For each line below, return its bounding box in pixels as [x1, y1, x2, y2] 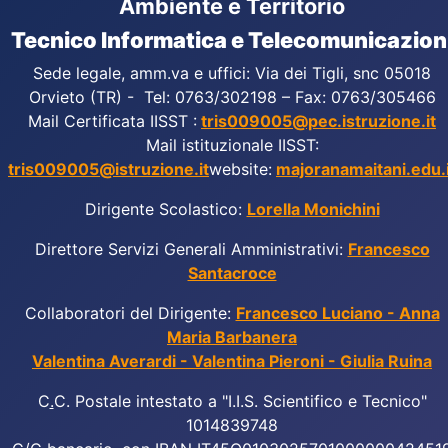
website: [209, 159, 272, 179]
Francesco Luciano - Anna [235, 303, 440, 323]
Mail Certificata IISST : [28, 111, 197, 131]
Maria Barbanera [167, 327, 297, 347]
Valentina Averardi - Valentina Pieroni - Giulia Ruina [32, 351, 432, 371]
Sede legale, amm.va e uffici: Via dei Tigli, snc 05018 [33, 63, 431, 83]
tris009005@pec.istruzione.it [201, 111, 436, 131]
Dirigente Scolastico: [84, 199, 247, 219]
